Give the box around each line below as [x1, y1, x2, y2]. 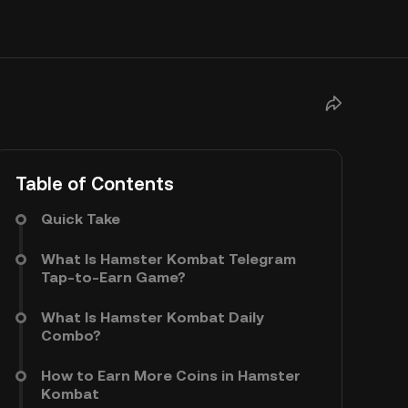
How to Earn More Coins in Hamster [41, 367, 301, 384]
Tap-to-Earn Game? [41, 269, 186, 286]
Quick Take [41, 210, 120, 228]
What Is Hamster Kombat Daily [41, 309, 264, 326]
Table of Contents [15, 173, 174, 195]
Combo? [41, 327, 101, 344]
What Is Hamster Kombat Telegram [41, 250, 296, 268]
